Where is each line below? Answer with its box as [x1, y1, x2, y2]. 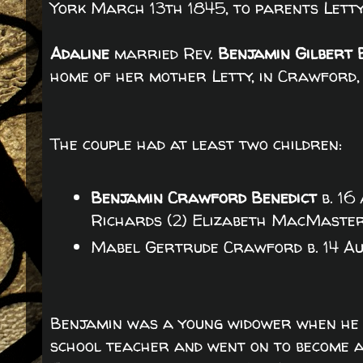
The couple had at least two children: [50, 133, 342, 155]
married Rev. [114, 42, 218, 64]
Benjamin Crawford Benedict [91, 186, 317, 208]
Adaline [50, 42, 114, 64]
